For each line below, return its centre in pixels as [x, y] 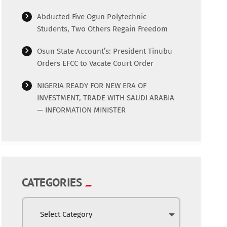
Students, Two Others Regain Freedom [102, 29]
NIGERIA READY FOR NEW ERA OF [91, 86]
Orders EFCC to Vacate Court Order [95, 64]
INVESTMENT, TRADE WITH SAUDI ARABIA [105, 98]
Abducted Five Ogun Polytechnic [91, 17]
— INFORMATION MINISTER [81, 110]
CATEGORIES [52, 182]
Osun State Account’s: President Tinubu [104, 51]
